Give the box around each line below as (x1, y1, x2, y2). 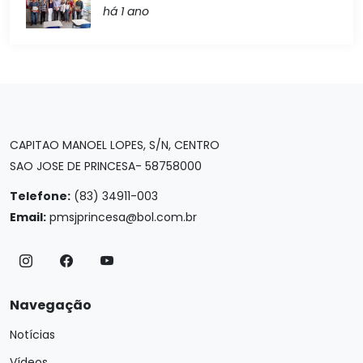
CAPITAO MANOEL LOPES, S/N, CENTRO (10, 136, 220, 153)
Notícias (10, 326, 55, 343)
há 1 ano (103, 2, 149, 19)
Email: (10, 208, 46, 225)
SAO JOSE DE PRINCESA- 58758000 (10, 157, 202, 174)
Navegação (10, 295, 92, 314)
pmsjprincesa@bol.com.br (49, 208, 197, 225)
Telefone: (10, 187, 70, 204)
